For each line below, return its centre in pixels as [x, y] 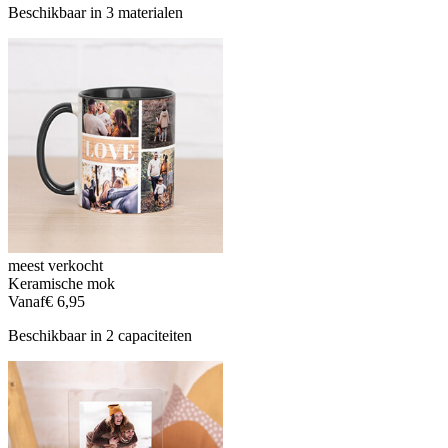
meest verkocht [55, 265]
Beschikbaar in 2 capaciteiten [100, 335]
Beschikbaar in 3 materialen [95, 12]
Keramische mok [61, 283]
